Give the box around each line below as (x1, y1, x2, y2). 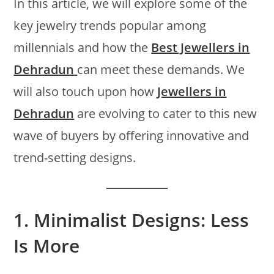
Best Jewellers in (151, 39, 250, 56)
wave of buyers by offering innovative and (13, 127, 250, 144)
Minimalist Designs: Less (34, 207, 250, 232)
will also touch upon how (13, 83, 158, 100)
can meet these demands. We (77, 61, 245, 78)
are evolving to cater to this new (74, 105, 257, 122)
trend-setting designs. (13, 149, 136, 166)
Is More (13, 232, 80, 258)
